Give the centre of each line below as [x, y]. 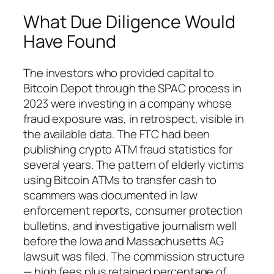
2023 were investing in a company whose [128, 104]
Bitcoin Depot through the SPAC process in [132, 88]
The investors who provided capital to [119, 73]
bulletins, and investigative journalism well [130, 226]
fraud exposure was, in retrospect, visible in [134, 119]
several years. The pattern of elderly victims [134, 165]
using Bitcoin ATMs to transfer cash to [120, 180]
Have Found [70, 41]
